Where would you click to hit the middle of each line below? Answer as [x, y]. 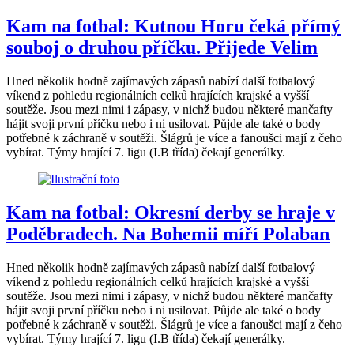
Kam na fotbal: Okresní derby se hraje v [171, 213]
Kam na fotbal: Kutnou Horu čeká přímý [173, 26]
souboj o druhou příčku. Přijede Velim [162, 48]
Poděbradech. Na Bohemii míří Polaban [168, 234]
